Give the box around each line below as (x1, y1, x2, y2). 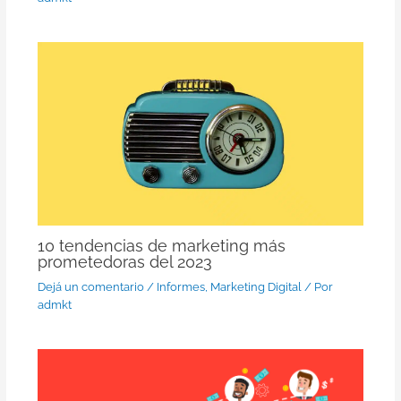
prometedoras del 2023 (37, 252, 212, 271)
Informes (156, 280, 205, 294)
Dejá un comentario (37, 280, 144, 294)
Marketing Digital (209, 280, 302, 294)
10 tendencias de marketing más (37, 235, 286, 255)
